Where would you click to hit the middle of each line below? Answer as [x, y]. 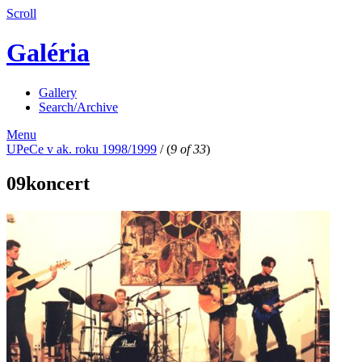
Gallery [58, 92]
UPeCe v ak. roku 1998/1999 [82, 149]
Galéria [48, 53]
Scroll [21, 13]
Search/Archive [78, 107]
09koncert [48, 183]
